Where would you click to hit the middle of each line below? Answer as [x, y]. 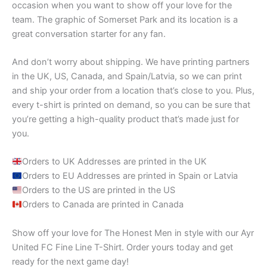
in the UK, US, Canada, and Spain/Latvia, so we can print [127, 77]
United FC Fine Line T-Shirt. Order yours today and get [122, 247]
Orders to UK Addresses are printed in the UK [114, 162]
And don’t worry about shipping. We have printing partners [131, 62]
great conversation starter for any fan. [89, 34]
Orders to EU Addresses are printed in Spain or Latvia [130, 176]
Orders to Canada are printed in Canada [103, 205]
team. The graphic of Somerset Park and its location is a [125, 19]
